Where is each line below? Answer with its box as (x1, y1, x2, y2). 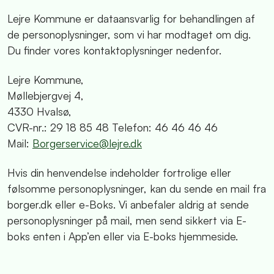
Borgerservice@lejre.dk (32, 136, 142, 150)
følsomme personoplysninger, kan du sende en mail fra (7, 182, 266, 196)
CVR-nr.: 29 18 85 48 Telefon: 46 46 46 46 (7, 120, 218, 135)
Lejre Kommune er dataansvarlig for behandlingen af (7, 12, 255, 26)
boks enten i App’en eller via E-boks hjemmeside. (7, 229, 238, 243)
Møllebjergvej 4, (7, 89, 84, 103)
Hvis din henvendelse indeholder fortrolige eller (7, 166, 231, 180)
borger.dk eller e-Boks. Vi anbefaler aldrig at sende (7, 198, 249, 212)
